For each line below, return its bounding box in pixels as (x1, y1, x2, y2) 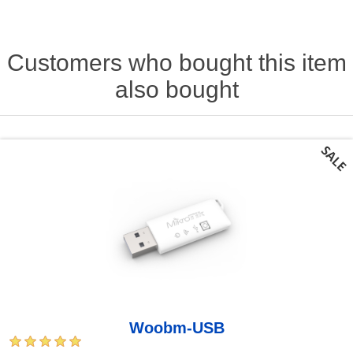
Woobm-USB (128, 318, 225, 336)
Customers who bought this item (6, 49, 347, 76)
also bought (114, 76, 239, 102)
